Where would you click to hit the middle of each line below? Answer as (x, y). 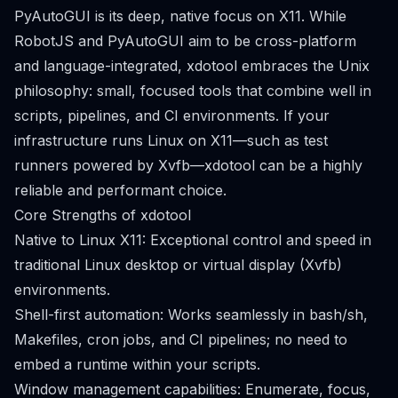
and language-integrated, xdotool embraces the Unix (192, 66)
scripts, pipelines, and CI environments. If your (172, 115)
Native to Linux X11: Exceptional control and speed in (193, 240)
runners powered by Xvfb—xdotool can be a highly (188, 165)
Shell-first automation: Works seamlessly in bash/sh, (191, 314)
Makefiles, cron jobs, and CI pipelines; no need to (181, 339)
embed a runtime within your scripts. (137, 364)
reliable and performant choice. (120, 190)
